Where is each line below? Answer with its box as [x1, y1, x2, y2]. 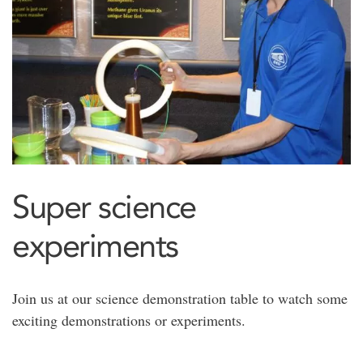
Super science [12, 186, 196, 226]
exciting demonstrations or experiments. [12, 310, 246, 330]
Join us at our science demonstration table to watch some [12, 288, 348, 308]
